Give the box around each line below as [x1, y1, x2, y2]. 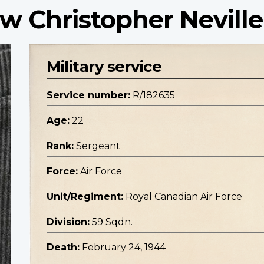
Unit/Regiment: [47, 191, 123, 203]
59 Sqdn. [92, 216, 133, 228]
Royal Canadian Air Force [126, 191, 242, 203]
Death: [47, 242, 80, 253]
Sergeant [76, 140, 120, 152]
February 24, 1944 [82, 242, 166, 253]
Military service [47, 57, 161, 76]
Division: [47, 216, 90, 228]
